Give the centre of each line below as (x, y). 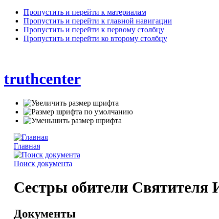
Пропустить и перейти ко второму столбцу (95, 38)
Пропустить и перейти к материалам (85, 12)
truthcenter (42, 79)
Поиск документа (43, 163)
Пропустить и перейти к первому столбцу (94, 30)
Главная (27, 146)
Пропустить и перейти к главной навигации (98, 21)
